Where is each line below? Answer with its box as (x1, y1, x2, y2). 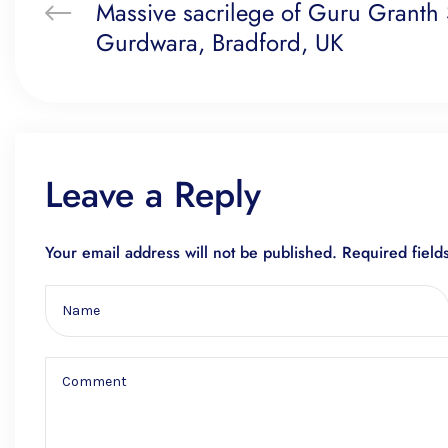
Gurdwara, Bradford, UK (96, 24, 344, 60)
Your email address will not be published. (45, 240, 337, 264)
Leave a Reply (45, 167, 261, 221)
